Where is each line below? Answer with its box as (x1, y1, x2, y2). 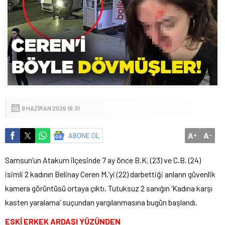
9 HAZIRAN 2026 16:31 (22, 104, 80, 111)
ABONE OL (68, 131, 100, 140)
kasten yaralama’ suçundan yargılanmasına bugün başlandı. (5, 197, 197, 207)
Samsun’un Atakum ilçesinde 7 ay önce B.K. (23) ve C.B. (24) (5, 155, 201, 165)
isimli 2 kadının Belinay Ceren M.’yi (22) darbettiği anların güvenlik (5, 169, 215, 179)
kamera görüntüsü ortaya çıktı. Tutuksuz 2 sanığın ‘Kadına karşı (5, 183, 212, 193)
